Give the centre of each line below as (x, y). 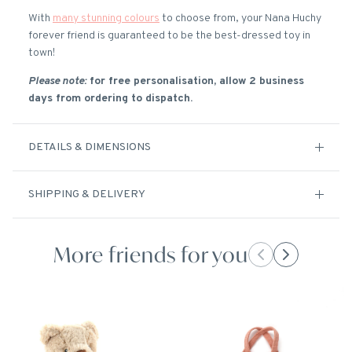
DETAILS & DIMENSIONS (90, 148)
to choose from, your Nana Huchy (240, 19)
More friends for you (151, 254)
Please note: (57, 82)
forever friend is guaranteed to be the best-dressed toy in (169, 36)
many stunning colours (106, 19)
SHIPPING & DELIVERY (87, 195)
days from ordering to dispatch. (110, 99)
